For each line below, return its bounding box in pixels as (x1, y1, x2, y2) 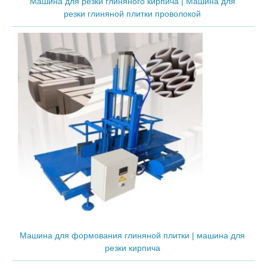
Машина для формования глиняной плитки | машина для (20, 230, 245, 240)
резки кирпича (104, 243, 160, 253)
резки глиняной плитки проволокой (64, 8, 201, 18)
